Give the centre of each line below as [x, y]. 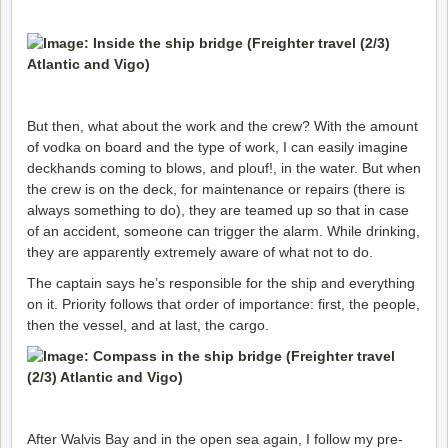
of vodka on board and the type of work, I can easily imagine [217, 146]
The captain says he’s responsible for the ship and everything [221, 282]
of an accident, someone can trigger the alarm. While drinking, [223, 230]
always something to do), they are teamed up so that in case [218, 209]
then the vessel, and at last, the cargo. [148, 324]
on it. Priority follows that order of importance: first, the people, [223, 303]
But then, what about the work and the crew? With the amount [222, 125]
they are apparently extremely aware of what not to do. [200, 251]
